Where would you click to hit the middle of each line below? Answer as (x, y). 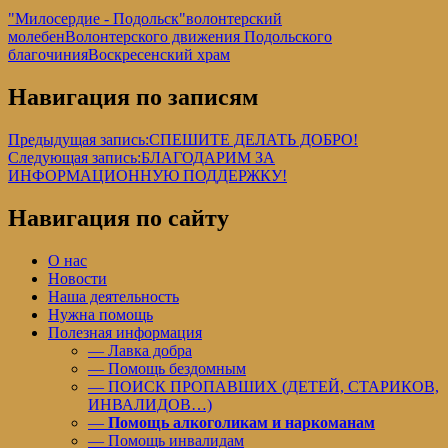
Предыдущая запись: (78, 140)
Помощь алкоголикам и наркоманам (241, 422)
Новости (77, 278)
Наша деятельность (113, 296)
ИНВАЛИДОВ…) (150, 404)
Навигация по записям (133, 97)
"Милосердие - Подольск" (97, 19)
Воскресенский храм (159, 55)
